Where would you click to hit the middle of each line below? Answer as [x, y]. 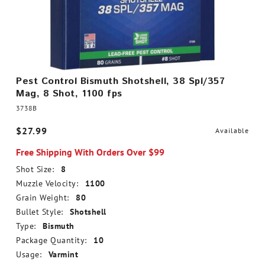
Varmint [63, 254]
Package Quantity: [51, 240]
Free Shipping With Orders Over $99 [90, 152]
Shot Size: [35, 169]
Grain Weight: [43, 198]
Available [232, 130]
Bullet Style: [40, 212]
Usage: [29, 254]
